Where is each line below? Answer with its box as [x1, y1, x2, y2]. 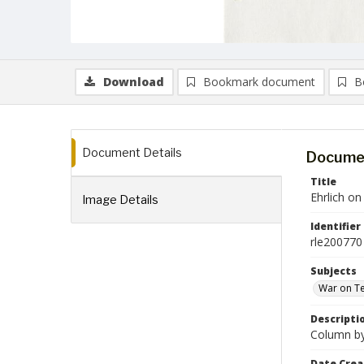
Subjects [310, 264, 357, 278]
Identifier [310, 219, 361, 233]
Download [103, 74, 164, 89]
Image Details [82, 193, 158, 206]
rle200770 [310, 234, 362, 249]
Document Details [82, 145, 182, 159]
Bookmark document [203, 74, 315, 89]
